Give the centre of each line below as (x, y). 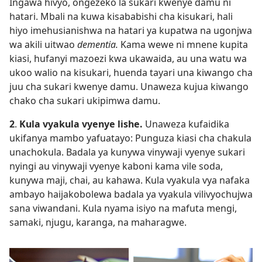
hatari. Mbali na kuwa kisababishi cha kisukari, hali (121, 17)
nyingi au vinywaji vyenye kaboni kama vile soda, (116, 166)
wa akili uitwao (43, 45)
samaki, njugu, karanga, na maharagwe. (98, 223)
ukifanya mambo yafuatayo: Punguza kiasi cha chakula (130, 138)
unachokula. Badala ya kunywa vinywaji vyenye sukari (127, 152)
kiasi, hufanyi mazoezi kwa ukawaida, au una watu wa (128, 59)
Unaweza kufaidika (187, 124)
